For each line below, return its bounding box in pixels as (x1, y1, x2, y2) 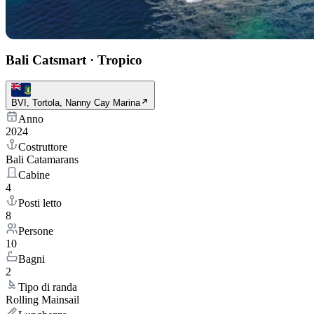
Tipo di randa (18, 281, 77, 294)
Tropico (97, 52, 142, 67)
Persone (18, 225, 53, 238)
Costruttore (18, 141, 67, 153)
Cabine (18, 169, 50, 182)
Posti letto (18, 197, 62, 210)
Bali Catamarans (6, 153, 78, 166)
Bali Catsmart (6, 52, 86, 67)
